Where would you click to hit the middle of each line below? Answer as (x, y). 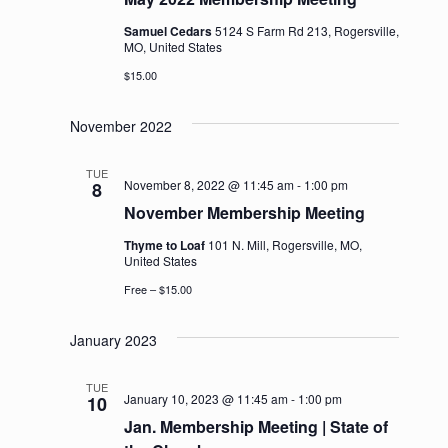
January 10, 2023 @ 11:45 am (205, 398)
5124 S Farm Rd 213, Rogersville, (306, 30)
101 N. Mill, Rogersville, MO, (284, 244)
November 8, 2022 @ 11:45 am (208, 184)
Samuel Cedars (169, 30)
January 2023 (113, 339)
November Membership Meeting (244, 212)
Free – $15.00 (157, 288)
